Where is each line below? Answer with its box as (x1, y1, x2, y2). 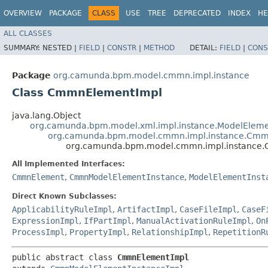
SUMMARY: (4, 43, 42, 52)
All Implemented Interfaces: (12, 159, 125, 168)
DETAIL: (190, 43, 220, 52)
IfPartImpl (84, 215, 132, 226)
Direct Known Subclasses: (12, 191, 117, 200)
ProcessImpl (12, 227, 65, 237)
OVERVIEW (4, 9, 42, 17)
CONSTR (107, 43, 136, 52)
